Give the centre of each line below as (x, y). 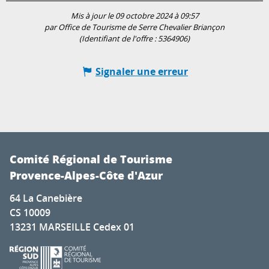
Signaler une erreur (142, 72)
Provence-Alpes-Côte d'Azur (86, 176)
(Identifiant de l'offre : (119, 39)
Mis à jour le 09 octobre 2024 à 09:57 (134, 16)
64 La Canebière (46, 198)
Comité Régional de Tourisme (91, 159)
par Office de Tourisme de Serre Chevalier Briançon (134, 28)
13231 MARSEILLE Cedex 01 (72, 227)
